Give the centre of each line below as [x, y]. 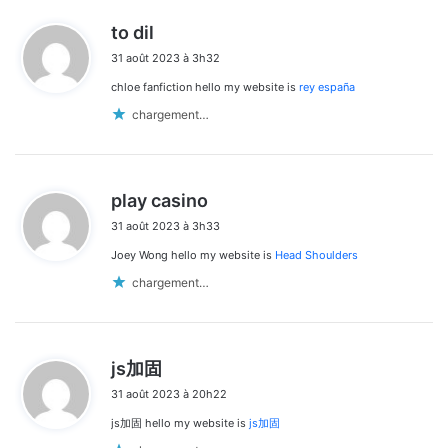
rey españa [327, 87]
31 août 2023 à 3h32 [165, 58]
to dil [132, 33]
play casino [159, 201]
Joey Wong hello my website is [193, 255]
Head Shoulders [316, 255]
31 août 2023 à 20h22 [169, 394]
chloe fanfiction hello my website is [205, 87]
